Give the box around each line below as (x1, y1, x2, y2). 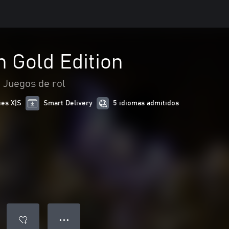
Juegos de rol (3, 79, 65, 89)
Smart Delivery (43, 100, 93, 107)
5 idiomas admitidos (113, 100, 179, 107)
